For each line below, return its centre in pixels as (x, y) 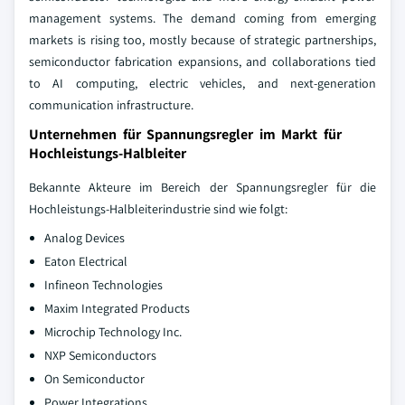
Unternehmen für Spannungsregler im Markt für (185, 134)
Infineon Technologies (104, 284)
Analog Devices (85, 237)
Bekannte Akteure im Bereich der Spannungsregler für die (202, 187)
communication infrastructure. (111, 104)
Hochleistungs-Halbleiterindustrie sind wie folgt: (158, 208)
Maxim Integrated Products (117, 308)
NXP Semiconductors (100, 355)
